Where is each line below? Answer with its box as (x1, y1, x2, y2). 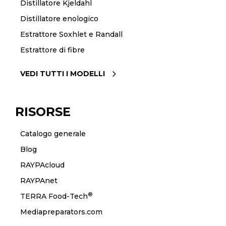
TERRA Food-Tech (20, 192, 88, 201)
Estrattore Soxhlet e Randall (20, 30, 123, 39)
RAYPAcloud (20, 160, 65, 170)
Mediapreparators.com (20, 207, 102, 217)
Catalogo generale (20, 129, 86, 139)
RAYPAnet (20, 176, 58, 186)
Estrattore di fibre (20, 45, 85, 55)
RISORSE (15, 104, 71, 120)
